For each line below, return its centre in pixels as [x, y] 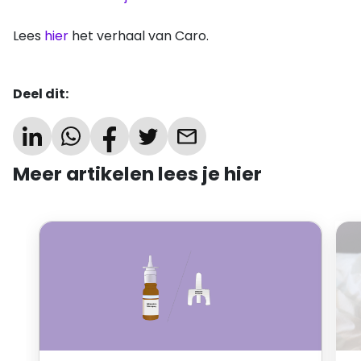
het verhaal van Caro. [139, 36]
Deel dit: [41, 94]
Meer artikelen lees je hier [137, 174]
